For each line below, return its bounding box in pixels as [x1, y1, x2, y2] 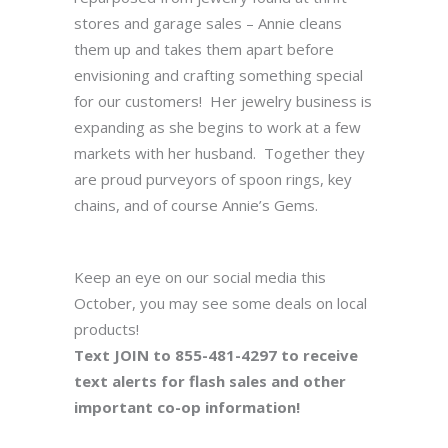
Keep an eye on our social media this [74, 267, 326, 287]
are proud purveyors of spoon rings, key [74, 169, 352, 189]
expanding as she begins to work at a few [74, 117, 361, 137]
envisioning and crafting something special [74, 65, 363, 85]
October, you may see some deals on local [74, 293, 367, 313]
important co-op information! [74, 397, 300, 417]
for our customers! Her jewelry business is [74, 91, 372, 111]
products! [74, 319, 139, 339]
